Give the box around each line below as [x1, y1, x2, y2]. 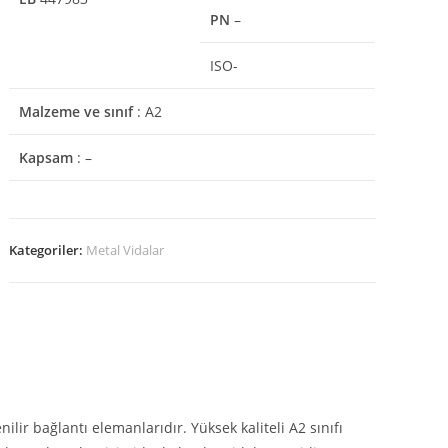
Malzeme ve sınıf [19, 102, 134, 121]
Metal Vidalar [86, 240, 165, 259]
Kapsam [19, 148, 74, 167]
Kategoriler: [9, 240, 87, 259]
